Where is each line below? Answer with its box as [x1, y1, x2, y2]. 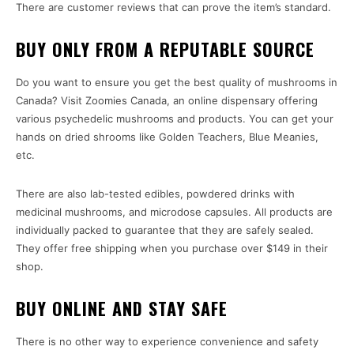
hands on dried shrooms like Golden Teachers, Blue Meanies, [16, 130, 318, 144]
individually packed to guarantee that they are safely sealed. [16, 224, 314, 237]
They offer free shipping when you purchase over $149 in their [16, 242, 328, 255]
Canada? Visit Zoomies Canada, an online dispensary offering [16, 94, 318, 107]
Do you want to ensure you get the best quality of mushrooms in [16, 76, 337, 89]
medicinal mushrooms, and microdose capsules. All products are [16, 205, 333, 219]
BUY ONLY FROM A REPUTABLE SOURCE [16, 36, 314, 62]
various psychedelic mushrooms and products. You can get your [16, 112, 333, 126]
